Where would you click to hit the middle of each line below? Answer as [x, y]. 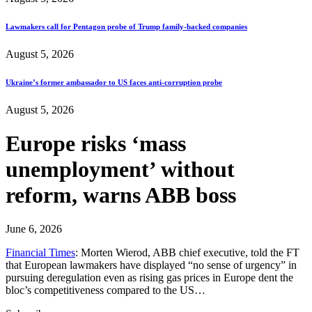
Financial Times [40, 253]
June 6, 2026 [34, 229]
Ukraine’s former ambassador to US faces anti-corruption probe [114, 82]
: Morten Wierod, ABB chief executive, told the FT [187, 253]
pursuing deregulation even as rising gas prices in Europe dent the [149, 278]
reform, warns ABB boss [121, 195]
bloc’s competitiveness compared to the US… [106, 290]
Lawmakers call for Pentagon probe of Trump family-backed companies [126, 26]
